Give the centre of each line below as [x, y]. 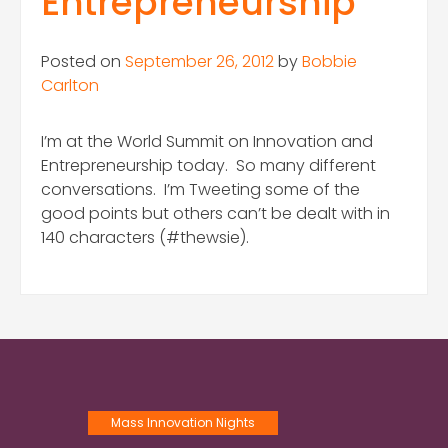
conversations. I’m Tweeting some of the [200, 190]
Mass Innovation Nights [183, 423]
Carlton [70, 86]
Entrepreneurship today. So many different [208, 166]
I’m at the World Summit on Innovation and [207, 142]
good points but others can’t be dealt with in [215, 214]
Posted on [83, 62]
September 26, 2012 [199, 62]
